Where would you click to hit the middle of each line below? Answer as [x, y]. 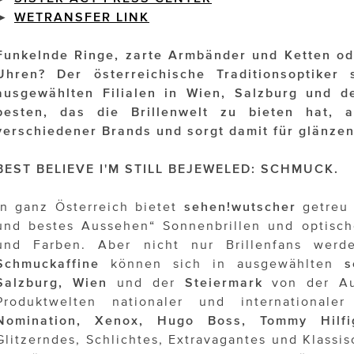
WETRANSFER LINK [82, 17]
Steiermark [224, 282]
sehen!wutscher [240, 207]
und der [146, 282]
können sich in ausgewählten [222, 264]
